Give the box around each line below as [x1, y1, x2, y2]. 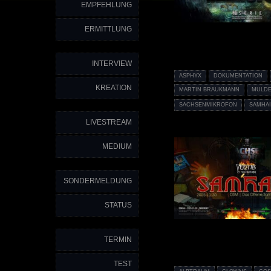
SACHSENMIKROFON [178, 101, 237, 108]
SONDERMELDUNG [64, 177, 132, 185]
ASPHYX [178, 73, 201, 79]
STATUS [105, 201, 132, 209]
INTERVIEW [92, 59, 132, 68]
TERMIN [104, 235, 132, 244]
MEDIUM [102, 142, 132, 151]
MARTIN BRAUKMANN [178, 87, 240, 93]
